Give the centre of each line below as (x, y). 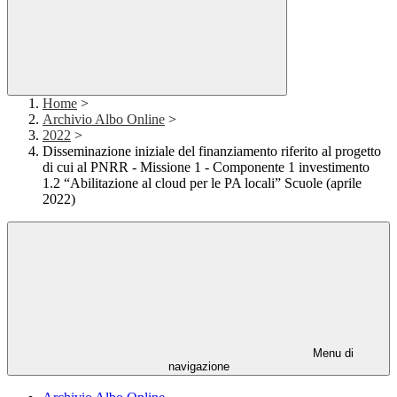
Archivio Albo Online (104, 120)
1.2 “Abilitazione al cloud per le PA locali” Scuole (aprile (202, 183)
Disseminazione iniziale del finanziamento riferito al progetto (212, 152)
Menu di (331, 354)
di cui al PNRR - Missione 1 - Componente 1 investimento (206, 167)
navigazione (198, 367)
